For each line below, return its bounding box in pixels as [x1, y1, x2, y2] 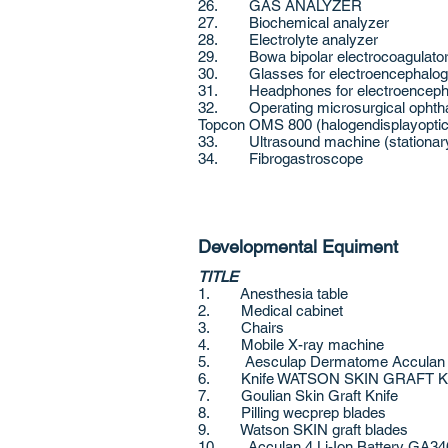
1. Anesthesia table [198, 285, 352, 302]
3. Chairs [198, 319, 284, 336]
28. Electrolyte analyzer [198, 31, 378, 48]
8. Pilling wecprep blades [198, 404, 390, 421]
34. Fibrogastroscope [198, 150, 363, 167]
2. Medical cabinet [198, 302, 343, 319]
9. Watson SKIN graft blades [198, 421, 412, 438]
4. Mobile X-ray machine [198, 336, 384, 353]
